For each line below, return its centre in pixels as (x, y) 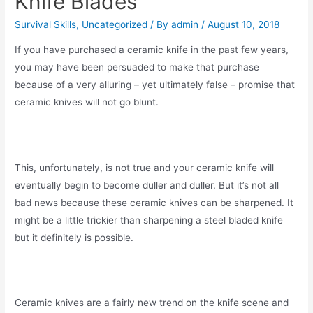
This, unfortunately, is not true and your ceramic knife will (145, 167)
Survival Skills (46, 25)
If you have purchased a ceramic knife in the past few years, (152, 49)
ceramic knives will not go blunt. (87, 102)
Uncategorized (115, 25)
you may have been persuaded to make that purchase (137, 67)
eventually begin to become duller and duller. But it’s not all (147, 185)
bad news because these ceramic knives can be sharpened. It (154, 202)
